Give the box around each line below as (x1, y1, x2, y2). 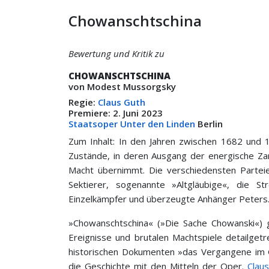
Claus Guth (98, 96, 145, 108)
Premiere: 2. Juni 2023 (68, 107, 165, 119)
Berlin (195, 118, 223, 130)
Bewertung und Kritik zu (68, 47, 167, 59)
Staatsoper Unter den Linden (68, 118, 195, 130)
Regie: (68, 96, 98, 108)
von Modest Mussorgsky (68, 80, 176, 92)
